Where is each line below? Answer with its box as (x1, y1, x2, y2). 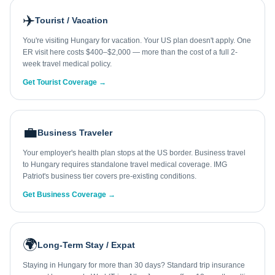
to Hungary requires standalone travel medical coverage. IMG (23, 160, 227, 169)
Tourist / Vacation (35, 15, 108, 25)
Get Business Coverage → (23, 190, 115, 199)
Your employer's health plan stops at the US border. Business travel (23, 149, 246, 157)
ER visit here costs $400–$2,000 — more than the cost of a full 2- (23, 48, 238, 56)
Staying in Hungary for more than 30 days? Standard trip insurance (23, 261, 245, 269)
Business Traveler (37, 128, 112, 137)
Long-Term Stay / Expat (37, 240, 135, 250)
